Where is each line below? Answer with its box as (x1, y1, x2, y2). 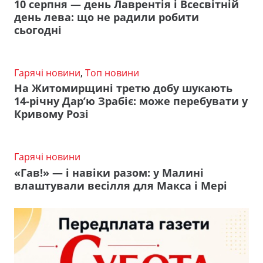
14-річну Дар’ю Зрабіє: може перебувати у (14, 94, 248, 109)
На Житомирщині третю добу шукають (14, 81, 232, 96)
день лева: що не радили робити (14, 9, 199, 24)
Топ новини (85, 66, 139, 79)
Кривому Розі (14, 107, 89, 122)
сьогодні (14, 22, 62, 37)
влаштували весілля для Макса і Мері (14, 178, 227, 193)
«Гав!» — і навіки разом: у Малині (14, 165, 204, 180)
